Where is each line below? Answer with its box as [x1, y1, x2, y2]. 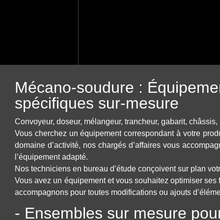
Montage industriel [103, 6, 176, 16]
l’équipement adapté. [15, 153, 88, 161]
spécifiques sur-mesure [15, 94, 179, 112]
